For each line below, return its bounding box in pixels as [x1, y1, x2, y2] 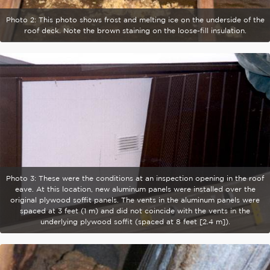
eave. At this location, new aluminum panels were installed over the [14, 185, 256, 193]
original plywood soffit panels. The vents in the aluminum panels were [10, 196, 260, 204]
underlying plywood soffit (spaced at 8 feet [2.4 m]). [40, 218, 230, 226]
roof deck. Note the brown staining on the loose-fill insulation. [24, 26, 246, 34]
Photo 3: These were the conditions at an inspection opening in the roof [6, 174, 264, 183]
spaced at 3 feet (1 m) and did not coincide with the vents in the [20, 207, 250, 215]
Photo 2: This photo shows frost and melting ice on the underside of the [5, 15, 265, 24]
